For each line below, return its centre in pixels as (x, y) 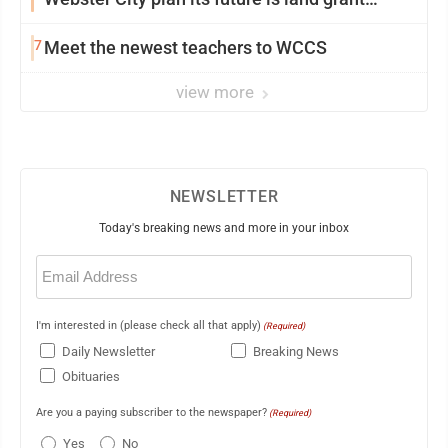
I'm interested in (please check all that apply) (148, 325)
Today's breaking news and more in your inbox (224, 228)
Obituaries (91, 377)
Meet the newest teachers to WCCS (185, 47)
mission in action (112, 24)
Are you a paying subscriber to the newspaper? (151, 412)
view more (217, 92)
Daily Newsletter (108, 352)
